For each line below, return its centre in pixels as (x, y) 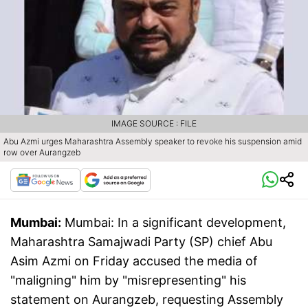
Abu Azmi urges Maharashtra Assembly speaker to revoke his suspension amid (153, 142)
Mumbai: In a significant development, (175, 223)
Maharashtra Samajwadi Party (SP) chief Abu (141, 242)
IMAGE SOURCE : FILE (154, 124)
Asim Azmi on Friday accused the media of (134, 261)
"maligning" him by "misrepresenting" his (128, 280)
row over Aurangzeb (42, 153)
